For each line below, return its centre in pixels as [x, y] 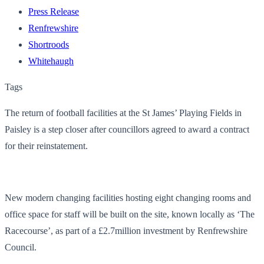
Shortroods [49, 44]
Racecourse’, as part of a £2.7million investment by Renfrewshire [126, 230]
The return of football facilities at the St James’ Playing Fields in [123, 113]
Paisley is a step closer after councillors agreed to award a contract [127, 129]
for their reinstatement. [46, 146]
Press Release [54, 11]
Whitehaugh [51, 61]
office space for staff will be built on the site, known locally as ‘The [130, 214]
